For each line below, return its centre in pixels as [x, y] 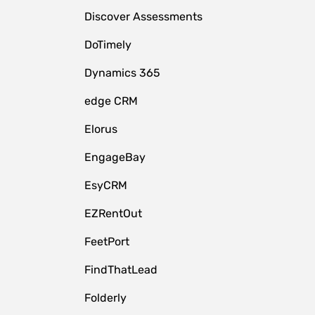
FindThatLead [121, 270]
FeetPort [107, 242]
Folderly [105, 298]
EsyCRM [105, 185]
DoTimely [108, 45]
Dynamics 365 [122, 73]
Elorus [101, 129]
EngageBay [115, 157]
